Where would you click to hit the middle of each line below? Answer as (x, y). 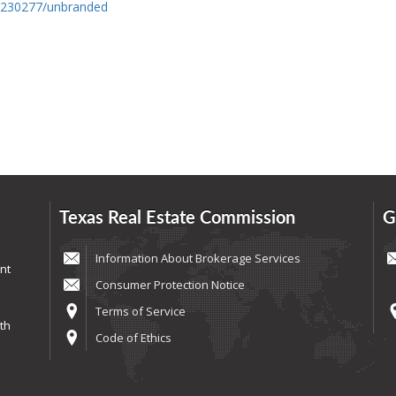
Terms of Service (140, 312)
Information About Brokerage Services (198, 259)
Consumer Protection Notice (170, 285)
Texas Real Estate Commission (177, 219)
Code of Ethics (133, 338)
